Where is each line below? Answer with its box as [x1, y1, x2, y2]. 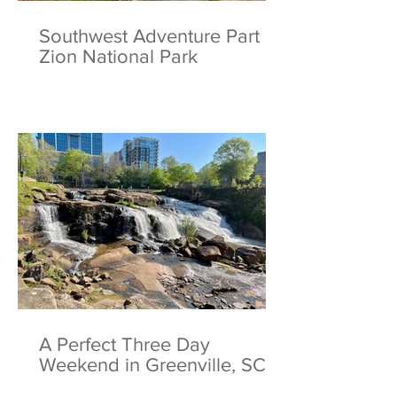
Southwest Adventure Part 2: [39, 26, 281, 46]
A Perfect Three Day [39, 334, 210, 354]
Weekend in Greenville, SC [39, 354, 266, 375]
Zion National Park [39, 46, 198, 66]
